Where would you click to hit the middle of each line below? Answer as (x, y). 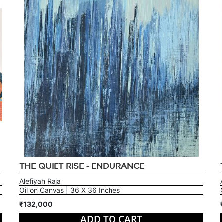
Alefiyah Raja (40, 181)
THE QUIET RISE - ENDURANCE (82, 166)
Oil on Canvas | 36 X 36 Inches (69, 190)
